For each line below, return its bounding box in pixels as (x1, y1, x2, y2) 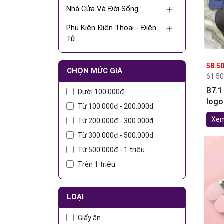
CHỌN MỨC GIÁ (67, 66, 122, 75)
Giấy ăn (78, 214, 101, 222)
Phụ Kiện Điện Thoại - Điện (66, 23, 156, 32)
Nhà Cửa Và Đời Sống (66, 4, 138, 13)
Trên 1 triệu (78, 160, 115, 168)
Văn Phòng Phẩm (66, 53, 123, 62)
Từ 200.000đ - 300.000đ (78, 117, 154, 125)
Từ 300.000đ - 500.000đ (78, 131, 154, 139)
